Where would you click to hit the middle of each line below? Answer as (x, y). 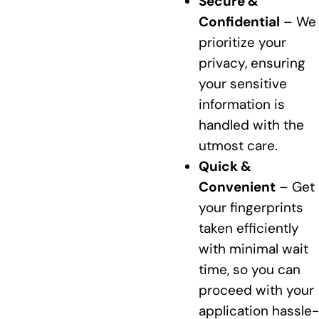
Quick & (225, 167)
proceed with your (256, 291)
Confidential (239, 22)
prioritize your (242, 43)
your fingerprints (251, 208)
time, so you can (249, 270)
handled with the (251, 125)
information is (241, 105)
